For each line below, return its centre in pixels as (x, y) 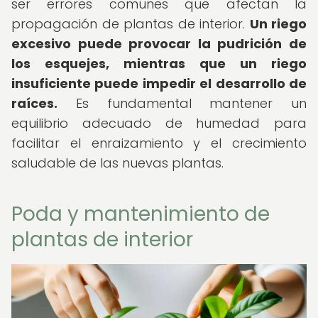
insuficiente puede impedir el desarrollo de (159, 83)
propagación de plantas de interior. (131, 24)
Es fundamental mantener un (182, 103)
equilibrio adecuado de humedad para (159, 123)
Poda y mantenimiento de (141, 214)
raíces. (34, 103)
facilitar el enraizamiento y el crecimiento (159, 143)
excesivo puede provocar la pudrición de (159, 44)
